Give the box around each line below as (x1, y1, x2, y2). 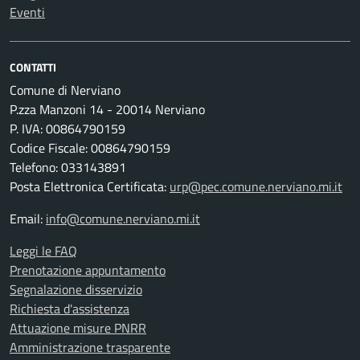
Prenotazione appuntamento (10, 260, 166, 280)
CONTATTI (10, 59, 56, 76)
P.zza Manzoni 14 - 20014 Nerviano (10, 100, 205, 119)
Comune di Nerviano (10, 80, 121, 100)
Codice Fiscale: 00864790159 (10, 138, 170, 157)
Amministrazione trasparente (10, 337, 170, 357)
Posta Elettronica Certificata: (10, 177, 170, 196)
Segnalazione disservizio (10, 280, 142, 299)
